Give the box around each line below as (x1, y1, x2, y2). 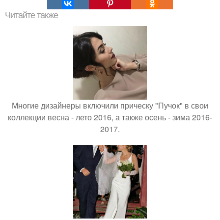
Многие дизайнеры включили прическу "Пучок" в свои (12, 99, 208, 111)
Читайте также (5, 10, 58, 20)
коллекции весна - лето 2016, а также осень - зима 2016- (8, 111, 212, 123)
